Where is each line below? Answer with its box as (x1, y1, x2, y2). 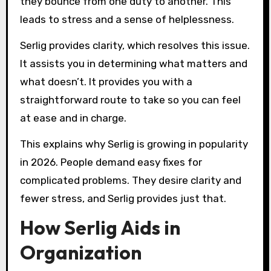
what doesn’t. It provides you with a (19, 76, 192, 88)
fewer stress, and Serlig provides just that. (19, 192, 226, 204)
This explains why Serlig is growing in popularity (19, 137, 248, 150)
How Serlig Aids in (19, 215, 180, 240)
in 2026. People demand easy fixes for (19, 155, 202, 168)
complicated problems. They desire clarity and (19, 174, 241, 186)
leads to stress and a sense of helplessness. (19, 13, 234, 26)
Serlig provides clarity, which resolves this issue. (19, 39, 250, 52)
